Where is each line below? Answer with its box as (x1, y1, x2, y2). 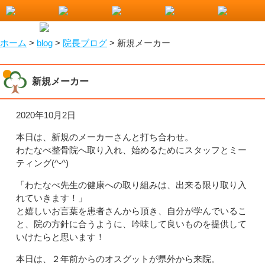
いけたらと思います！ (16, 232, 105, 242)
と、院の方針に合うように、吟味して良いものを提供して (16, 219, 247, 229)
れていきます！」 (16, 193, 87, 203)
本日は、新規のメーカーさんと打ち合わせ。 (16, 132, 193, 142)
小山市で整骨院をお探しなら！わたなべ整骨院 (1, 4, 188, 14)
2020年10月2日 (16, 110, 76, 120)
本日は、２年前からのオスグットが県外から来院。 (16, 254, 220, 264)
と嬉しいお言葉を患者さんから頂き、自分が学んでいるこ (16, 206, 247, 216)
